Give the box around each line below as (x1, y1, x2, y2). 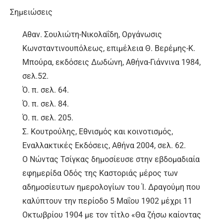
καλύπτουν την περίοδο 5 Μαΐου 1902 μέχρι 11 (22, 196, 192, 206)
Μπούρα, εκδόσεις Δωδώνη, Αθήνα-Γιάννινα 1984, (22, 57, 201, 67)
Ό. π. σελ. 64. (22, 85, 69, 95)
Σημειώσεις (10, 7, 53, 17)
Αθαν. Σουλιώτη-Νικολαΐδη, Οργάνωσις (22, 30, 162, 40)
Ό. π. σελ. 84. (22, 99, 69, 109)
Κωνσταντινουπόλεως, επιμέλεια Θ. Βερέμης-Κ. (22, 44, 195, 54)
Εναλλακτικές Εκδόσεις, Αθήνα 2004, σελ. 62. (22, 141, 186, 151)
